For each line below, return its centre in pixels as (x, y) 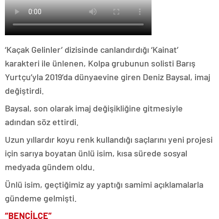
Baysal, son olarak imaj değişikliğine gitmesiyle (94, 108)
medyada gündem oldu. (50, 167)
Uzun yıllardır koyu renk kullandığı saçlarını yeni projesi (109, 139)
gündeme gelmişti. (41, 198)
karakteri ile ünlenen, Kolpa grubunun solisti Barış (100, 63)
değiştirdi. (24, 90)
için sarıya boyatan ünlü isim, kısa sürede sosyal (96, 153)
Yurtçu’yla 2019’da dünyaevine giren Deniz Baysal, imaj (108, 77)
